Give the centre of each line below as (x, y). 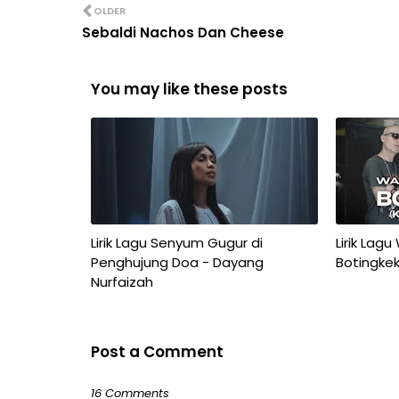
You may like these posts (189, 89)
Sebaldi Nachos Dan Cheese (183, 32)
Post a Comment (157, 351)
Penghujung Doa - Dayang (177, 262)
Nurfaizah (122, 281)
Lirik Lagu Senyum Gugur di (177, 242)
